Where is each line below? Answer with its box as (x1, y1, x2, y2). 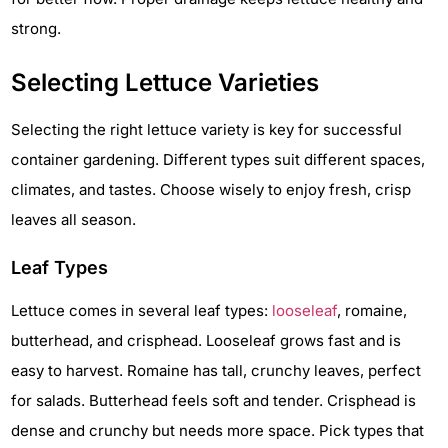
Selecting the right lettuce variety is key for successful (11, 120, 402, 140)
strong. (11, 19, 61, 39)
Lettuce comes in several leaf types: (11, 301, 272, 321)
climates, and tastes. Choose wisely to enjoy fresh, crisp (11, 180, 411, 200)
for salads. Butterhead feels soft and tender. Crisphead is (11, 391, 416, 411)
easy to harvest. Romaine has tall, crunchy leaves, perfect (11, 361, 421, 381)
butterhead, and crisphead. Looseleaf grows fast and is (11, 331, 401, 351)
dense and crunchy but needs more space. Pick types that (11, 421, 424, 441)
